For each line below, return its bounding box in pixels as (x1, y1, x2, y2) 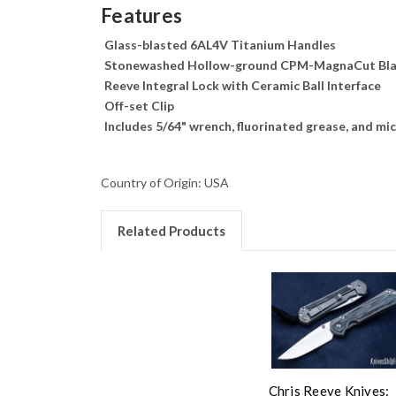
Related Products (117, 223, 225, 240)
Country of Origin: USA (101, 175, 229, 191)
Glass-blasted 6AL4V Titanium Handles (104, 37, 336, 53)
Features (101, 4, 182, 28)
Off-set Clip (104, 98, 174, 114)
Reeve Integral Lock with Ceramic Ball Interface (104, 78, 381, 94)
